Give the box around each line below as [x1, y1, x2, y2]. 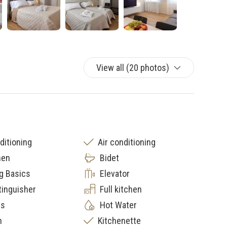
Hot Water [100, 200, 137, 210]
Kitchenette [98, 215, 141, 226]
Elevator [100, 168, 130, 179]
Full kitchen [100, 184, 142, 195]
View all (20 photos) [96, 62, 169, 73]
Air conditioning [98, 137, 156, 147]
